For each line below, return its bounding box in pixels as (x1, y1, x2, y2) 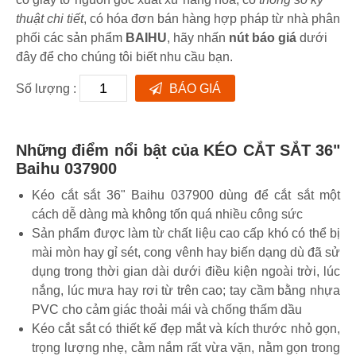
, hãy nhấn (167, 31, 229, 45)
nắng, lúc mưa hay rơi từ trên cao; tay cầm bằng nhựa (32, 284, 340, 298)
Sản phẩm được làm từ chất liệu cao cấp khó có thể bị (32, 226, 340, 241)
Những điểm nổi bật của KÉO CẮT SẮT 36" (16, 141, 340, 160)
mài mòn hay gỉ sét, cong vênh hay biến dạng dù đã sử (32, 246, 340, 260)
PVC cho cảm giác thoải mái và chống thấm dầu (32, 303, 302, 317)
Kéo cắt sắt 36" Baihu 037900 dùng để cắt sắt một (32, 188, 340, 203)
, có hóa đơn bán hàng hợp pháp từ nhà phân (83, 12, 340, 26)
